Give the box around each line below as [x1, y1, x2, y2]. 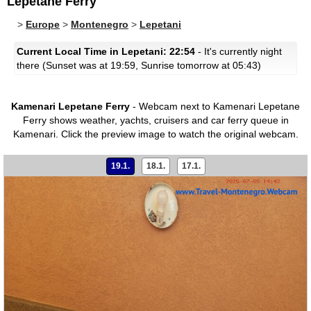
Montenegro [71, 19, 128, 30]
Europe [26, 19, 60, 30]
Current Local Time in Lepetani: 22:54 [17, 46, 195, 57]
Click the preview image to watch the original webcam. [58, 128, 299, 140]
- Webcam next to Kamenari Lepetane [130, 101, 300, 112]
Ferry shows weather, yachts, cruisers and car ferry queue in [22, 115, 289, 126]
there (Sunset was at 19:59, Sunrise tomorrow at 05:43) [17, 60, 261, 71]
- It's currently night [195, 46, 282, 57]
